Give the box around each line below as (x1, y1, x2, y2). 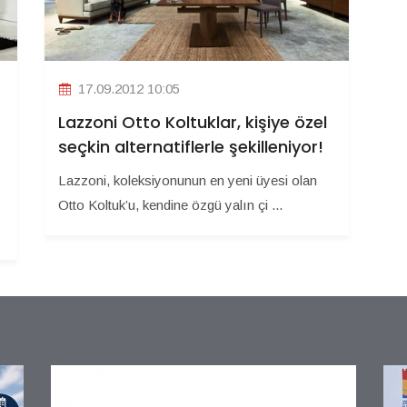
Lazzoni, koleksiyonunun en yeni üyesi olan (58, 172, 317, 188)
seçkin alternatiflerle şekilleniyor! (58, 134, 323, 158)
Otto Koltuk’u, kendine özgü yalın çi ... (58, 196, 283, 213)
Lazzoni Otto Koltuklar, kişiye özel (58, 110, 327, 134)
